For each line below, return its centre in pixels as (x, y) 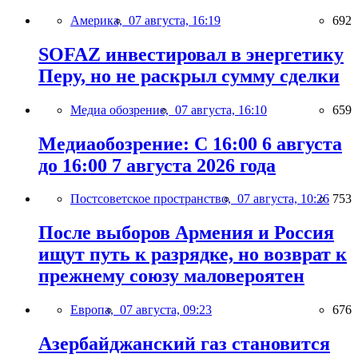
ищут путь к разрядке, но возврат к (193, 255)
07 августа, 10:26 (283, 199)
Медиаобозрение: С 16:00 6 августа (190, 143)
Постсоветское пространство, (154, 199)
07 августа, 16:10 (221, 109)
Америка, (99, 20)
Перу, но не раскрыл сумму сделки (189, 76)
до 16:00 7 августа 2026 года (157, 165)
